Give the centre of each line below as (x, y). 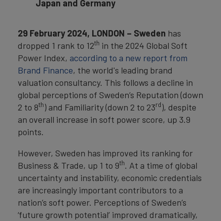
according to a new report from (129, 58)
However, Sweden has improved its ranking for (105, 153)
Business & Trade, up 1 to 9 (69, 165)
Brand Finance (45, 70)
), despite (179, 107)
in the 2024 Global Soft (144, 45)
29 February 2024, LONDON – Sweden (93, 33)
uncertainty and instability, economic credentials (110, 178)
